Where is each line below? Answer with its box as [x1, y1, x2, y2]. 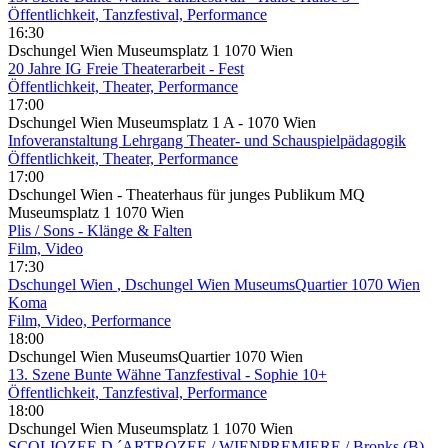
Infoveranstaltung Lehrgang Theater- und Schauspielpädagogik [8, 131, 406, 149]
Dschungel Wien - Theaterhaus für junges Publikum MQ [8, 185, 365, 203]
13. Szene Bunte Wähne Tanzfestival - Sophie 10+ [8, 365, 327, 383]
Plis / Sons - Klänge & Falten [8, 221, 192, 239]
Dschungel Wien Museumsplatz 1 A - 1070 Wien [8, 113, 316, 131]
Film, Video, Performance [8, 311, 171, 329]
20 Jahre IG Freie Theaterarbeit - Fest [8, 59, 244, 77]
